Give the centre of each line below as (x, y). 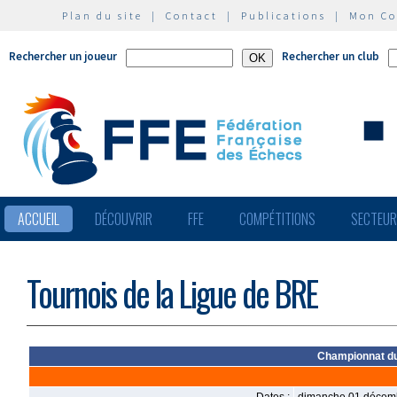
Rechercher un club (331, 56)
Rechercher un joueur (63, 56)
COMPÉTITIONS (277, 219)
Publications (284, 16)
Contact (192, 16)
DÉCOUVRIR (124, 219)
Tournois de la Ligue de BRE (172, 293)
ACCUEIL (39, 219)
